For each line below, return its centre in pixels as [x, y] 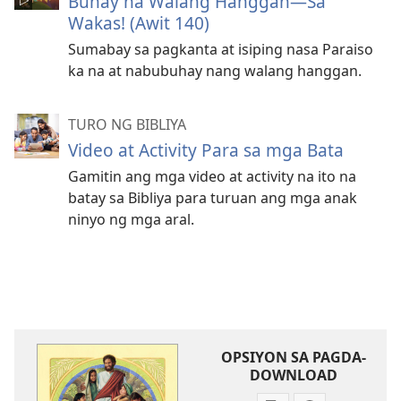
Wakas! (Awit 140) [139, 23]
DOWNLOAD [294, 375]
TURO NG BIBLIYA [127, 124]
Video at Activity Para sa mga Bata [206, 150]
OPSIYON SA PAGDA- [294, 357]
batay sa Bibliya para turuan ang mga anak [213, 198]
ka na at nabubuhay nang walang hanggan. [215, 71]
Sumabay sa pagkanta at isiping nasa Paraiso [221, 49]
